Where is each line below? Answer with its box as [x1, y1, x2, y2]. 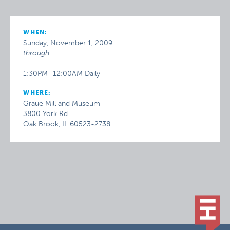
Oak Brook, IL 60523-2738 [23, 120, 111, 128]
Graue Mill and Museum [23, 99, 101, 108]
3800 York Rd [23, 109, 68, 118]
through [23, 49, 50, 57]
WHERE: [23, 89, 51, 97]
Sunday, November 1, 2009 [23, 39, 113, 47]
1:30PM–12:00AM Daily [23, 69, 101, 78]
